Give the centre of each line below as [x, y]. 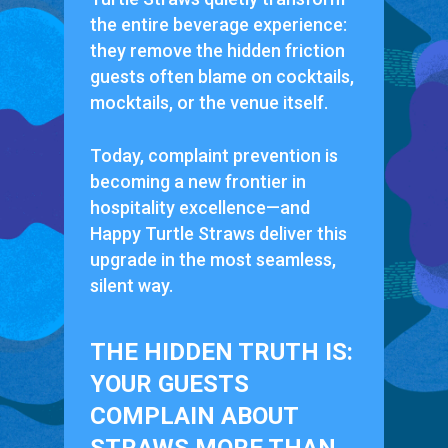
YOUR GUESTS [169, 384]
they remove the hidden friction [217, 51]
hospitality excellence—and [199, 208]
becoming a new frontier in [197, 182]
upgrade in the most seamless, [212, 260]
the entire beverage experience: [218, 25]
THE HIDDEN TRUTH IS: [221, 352]
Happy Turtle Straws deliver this [218, 234]
